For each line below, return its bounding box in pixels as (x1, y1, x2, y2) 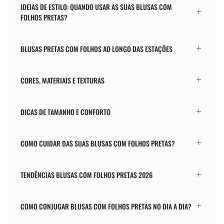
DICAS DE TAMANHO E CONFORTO (20, 106, 110, 117)
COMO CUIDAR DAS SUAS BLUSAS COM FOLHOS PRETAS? (20, 137, 175, 148)
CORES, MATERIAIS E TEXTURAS (20, 74, 104, 85)
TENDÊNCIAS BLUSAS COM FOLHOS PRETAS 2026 (20, 169, 152, 180)
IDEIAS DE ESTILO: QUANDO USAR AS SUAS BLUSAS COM (20, 1, 172, 12)
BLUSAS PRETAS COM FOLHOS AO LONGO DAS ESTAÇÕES (20, 43, 172, 54)
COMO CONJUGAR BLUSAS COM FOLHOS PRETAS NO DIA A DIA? (20, 200, 191, 211)
